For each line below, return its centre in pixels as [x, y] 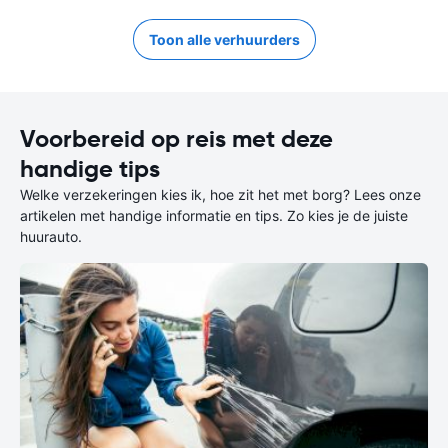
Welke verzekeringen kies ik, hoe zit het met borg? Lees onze [220, 194]
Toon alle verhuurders [224, 39]
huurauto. [51, 236]
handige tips [90, 169]
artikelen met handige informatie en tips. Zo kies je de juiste [214, 215]
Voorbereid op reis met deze [176, 139]
